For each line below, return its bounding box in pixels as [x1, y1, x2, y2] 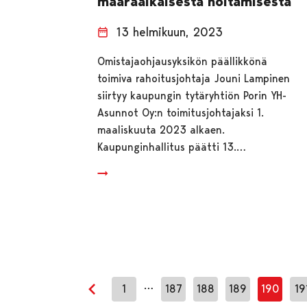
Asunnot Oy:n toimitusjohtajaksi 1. [97, 106, 265, 119]
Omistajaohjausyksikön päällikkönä [97, 54, 268, 68]
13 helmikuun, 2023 [116, 24, 223, 39]
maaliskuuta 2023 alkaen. [97, 123, 225, 136]
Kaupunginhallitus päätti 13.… [97, 140, 247, 153]
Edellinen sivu [91, 291, 157, 304]
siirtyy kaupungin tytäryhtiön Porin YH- [97, 88, 287, 102]
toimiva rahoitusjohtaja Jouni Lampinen [97, 71, 291, 85]
